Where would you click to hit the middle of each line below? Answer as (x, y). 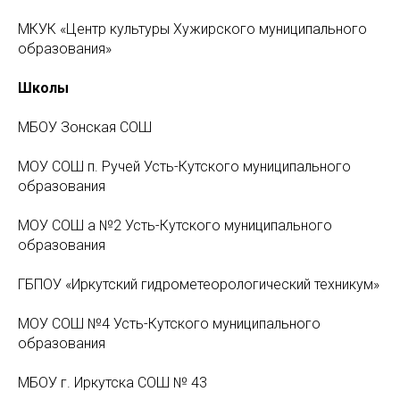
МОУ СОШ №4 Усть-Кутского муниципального (169, 324)
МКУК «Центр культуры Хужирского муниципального (192, 29)
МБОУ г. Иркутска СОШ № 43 (112, 383)
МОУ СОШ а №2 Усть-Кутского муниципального (175, 225)
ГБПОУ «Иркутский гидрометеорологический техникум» (199, 284)
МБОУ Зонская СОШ (85, 127)
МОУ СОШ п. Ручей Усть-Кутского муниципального (184, 167)
